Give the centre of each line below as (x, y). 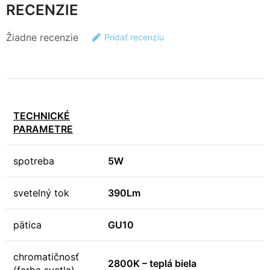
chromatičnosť (46, 257)
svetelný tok (41, 193)
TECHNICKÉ (42, 116)
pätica (27, 225)
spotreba (34, 161)
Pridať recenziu (134, 37)
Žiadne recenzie (42, 37)
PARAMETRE (43, 129)
